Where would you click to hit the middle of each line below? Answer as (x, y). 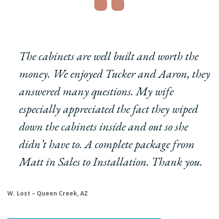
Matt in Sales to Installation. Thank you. (111, 161)
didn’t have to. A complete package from (107, 144)
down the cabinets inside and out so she (104, 126)
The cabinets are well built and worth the (109, 56)
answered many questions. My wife (96, 91)
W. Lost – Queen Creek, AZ (48, 193)
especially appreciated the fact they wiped (109, 109)
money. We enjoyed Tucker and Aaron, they (115, 73)
